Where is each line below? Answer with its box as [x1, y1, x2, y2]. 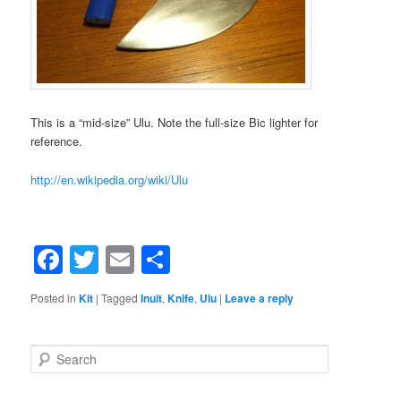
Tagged [101, 290, 139, 306]
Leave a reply [225, 290, 294, 307]
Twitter [98, 239, 183, 281]
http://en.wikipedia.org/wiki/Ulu [30, 170, 189, 188]
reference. [30, 132, 83, 150]
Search [30, 345, 66, 361]
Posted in [30, 290, 77, 306]
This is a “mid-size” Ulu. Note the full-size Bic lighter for [30, 114, 319, 132]
